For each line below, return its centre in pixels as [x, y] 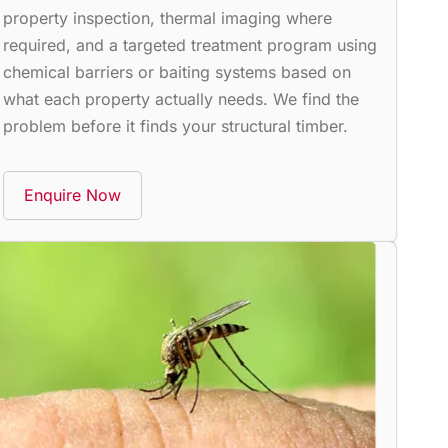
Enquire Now [72, 194]
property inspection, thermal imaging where [167, 17]
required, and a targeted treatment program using [189, 44]
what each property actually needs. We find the [180, 98]
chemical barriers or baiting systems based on [176, 71]
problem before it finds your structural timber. [175, 125]
